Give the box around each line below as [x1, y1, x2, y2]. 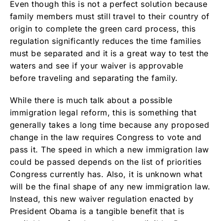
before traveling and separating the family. [10, 73, 178, 83]
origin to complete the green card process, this [10, 24, 196, 34]
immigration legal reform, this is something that [10, 108, 197, 117]
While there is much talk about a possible [10, 95, 173, 105]
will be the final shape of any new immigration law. [10, 182, 211, 191]
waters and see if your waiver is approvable [10, 61, 184, 71]
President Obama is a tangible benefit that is [10, 206, 184, 216]
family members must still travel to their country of [10, 11, 210, 21]
